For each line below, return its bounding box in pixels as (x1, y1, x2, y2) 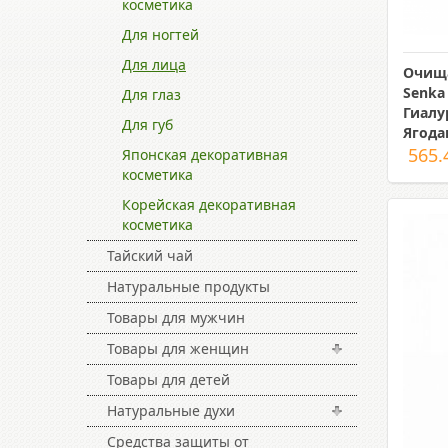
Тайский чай (107, 246, 193, 265)
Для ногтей (122, 25, 199, 44)
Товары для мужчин (107, 308, 245, 327)
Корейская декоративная (122, 195, 296, 214)
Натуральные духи (107, 401, 235, 420)
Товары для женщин (107, 339, 249, 358)
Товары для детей (107, 370, 230, 389)
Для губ (122, 115, 173, 134)
